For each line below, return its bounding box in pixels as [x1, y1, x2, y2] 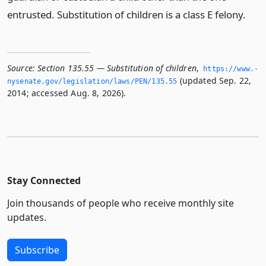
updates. [7, 211, 46, 224]
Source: [7, 62, 36, 74]
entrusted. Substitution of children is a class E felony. [7, 8, 246, 21]
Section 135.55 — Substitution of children [37, 62, 197, 74]
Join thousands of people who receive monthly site [7, 197, 234, 210]
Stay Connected [7, 174, 81, 187]
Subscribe [15, 243, 59, 256]
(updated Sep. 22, [177, 75, 252, 86]
